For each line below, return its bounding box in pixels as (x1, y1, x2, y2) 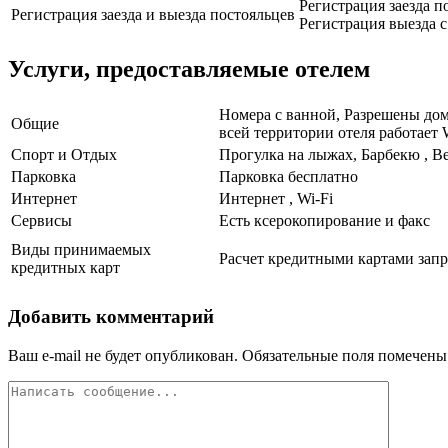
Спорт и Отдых (11, 146, 117, 164)
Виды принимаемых (11, 241, 151, 259)
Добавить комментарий (8, 305, 214, 327)
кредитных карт (11, 259, 120, 277)
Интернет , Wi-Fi (219, 190, 333, 208)
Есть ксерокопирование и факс (219, 212, 430, 230)
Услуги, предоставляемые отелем (8, 56, 370, 83)
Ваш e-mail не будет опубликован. (8, 346, 238, 364)
